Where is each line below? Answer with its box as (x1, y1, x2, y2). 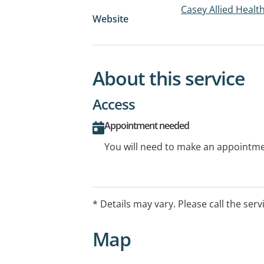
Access (93, 94, 135, 114)
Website (93, 12, 128, 25)
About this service (93, 65, 245, 91)
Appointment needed (104, 118, 189, 132)
